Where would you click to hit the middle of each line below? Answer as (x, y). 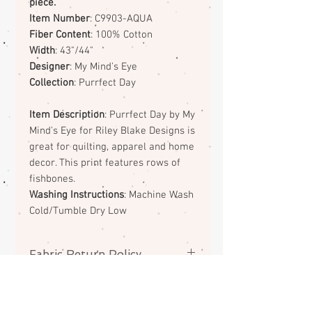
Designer (49, 67)
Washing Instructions (77, 195)
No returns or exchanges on (95, 281)
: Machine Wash (159, 195)
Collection (52, 83)
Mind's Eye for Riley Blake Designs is (112, 131)
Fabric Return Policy (85, 254)
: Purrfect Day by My (150, 115)
